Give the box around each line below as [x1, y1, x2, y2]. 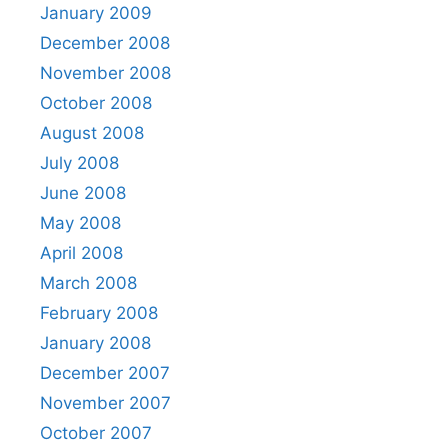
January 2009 [40, 2, 152, 23]
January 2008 [40, 332, 151, 353]
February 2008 [40, 302, 158, 323]
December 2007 [40, 362, 170, 383]
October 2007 [40, 422, 152, 443]
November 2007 [40, 392, 171, 413]
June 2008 [40, 182, 126, 203]
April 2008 [40, 242, 123, 263]
